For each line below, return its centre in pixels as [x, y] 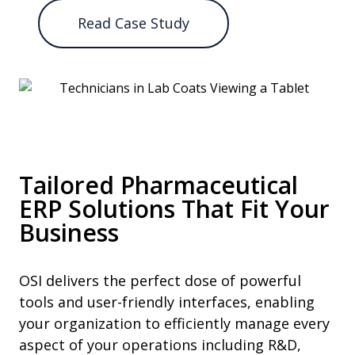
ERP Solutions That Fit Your [174, 209]
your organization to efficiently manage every [174, 323]
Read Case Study [134, 23]
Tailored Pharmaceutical [158, 185]
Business [69, 233]
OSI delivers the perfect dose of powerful [160, 281]
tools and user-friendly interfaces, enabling [167, 302]
